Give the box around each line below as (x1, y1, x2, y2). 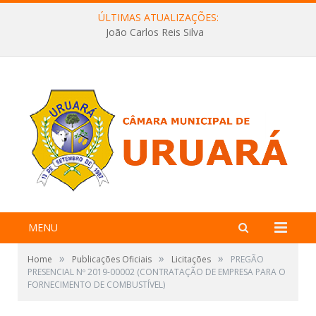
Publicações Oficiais (72, 253, 152, 265)
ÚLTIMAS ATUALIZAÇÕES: (97, 11, 219, 24)
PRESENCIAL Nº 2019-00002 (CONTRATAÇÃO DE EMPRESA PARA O (28, 266, 286, 278)
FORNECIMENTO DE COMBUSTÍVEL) (28, 279, 165, 291)
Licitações (171, 253, 211, 265)
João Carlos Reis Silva (105, 25, 204, 39)
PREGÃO (231, 253, 264, 265)
